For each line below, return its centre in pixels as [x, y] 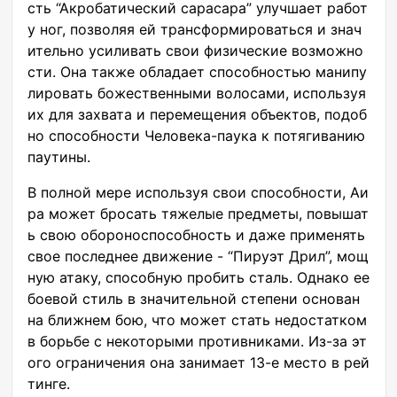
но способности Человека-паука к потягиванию [196, 135]
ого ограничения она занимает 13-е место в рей [198, 362]
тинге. [49, 383]
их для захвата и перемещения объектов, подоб [197, 114]
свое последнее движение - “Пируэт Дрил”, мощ [198, 256]
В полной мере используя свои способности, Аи [198, 192]
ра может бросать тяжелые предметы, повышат [198, 213]
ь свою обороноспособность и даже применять [196, 234]
